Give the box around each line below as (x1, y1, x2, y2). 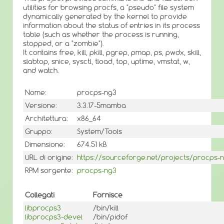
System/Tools (77, 127, 122, 136)
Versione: (25, 101, 57, 110)
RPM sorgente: (25, 166, 73, 175)
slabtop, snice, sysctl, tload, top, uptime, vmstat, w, (23, 57, 190, 66)
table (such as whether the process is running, (23, 30, 179, 39)
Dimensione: (25, 140, 65, 149)
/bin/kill (93, 203, 118, 212)
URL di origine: (25, 153, 73, 162)
